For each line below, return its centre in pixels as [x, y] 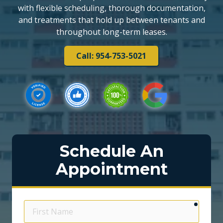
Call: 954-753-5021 [111, 56]
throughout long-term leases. [111, 32]
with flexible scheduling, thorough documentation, [111, 8]
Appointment [111, 169]
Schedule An [111, 151]
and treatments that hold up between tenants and [111, 20]
